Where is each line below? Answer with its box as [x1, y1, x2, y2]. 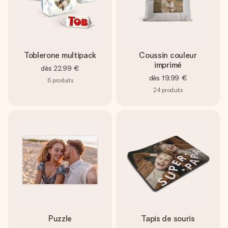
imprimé [154, 60, 182, 70]
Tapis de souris [141, 214, 195, 224]
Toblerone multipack [24, 50, 96, 61]
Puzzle [48, 214, 72, 224]
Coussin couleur [139, 50, 197, 61]
